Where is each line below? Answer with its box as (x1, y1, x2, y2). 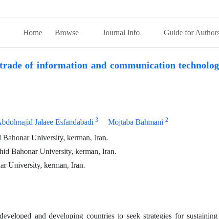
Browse (55, 28, 81, 37)
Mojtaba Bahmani (108, 117, 163, 127)
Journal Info (103, 28, 142, 37)
